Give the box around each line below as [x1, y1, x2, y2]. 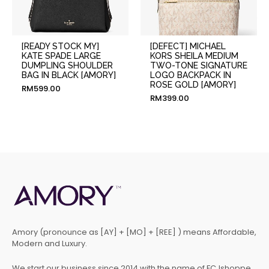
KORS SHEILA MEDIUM [150, 51, 238, 61]
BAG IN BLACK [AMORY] [21, 70, 116, 80]
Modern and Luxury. [12, 237, 87, 249]
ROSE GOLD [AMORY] [150, 80, 236, 90]
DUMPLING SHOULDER [21, 61, 113, 71]
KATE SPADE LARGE [21, 51, 101, 61]
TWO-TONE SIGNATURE [150, 61, 247, 71]
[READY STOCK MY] [21, 41, 99, 52]
